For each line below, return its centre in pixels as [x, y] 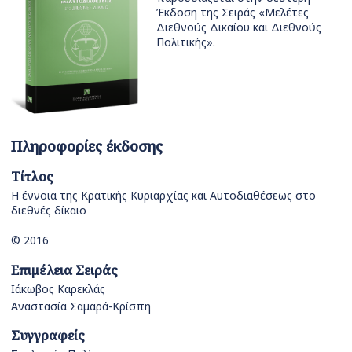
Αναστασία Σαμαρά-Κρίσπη [81, 306]
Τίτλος [32, 176]
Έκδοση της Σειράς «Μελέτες [233, 13]
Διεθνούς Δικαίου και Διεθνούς [239, 27]
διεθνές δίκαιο [49, 210]
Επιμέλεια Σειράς [64, 269]
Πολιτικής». [186, 42]
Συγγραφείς [48, 335]
